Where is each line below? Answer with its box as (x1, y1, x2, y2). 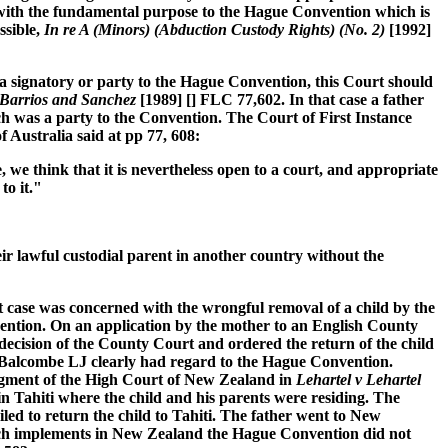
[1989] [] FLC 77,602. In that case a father (140, 91, 424, 109)
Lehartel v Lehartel (296, 371, 421, 389)
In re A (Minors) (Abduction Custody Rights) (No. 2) (44, 21, 385, 39)
